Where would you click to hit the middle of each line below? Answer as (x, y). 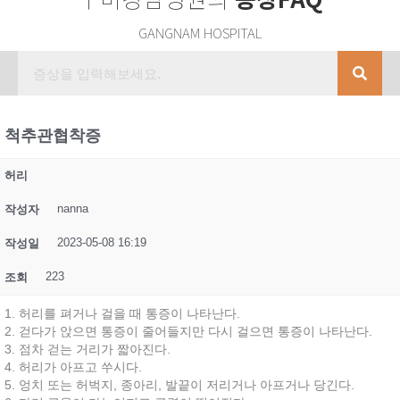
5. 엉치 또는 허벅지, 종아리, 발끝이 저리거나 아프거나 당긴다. (179, 385)
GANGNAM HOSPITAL (200, 33)
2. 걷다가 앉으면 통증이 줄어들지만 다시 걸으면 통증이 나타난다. (188, 331)
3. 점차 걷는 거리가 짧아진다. (87, 349)
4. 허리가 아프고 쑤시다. (73, 367)
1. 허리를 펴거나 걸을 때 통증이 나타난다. (122, 313)
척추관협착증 (53, 136)
